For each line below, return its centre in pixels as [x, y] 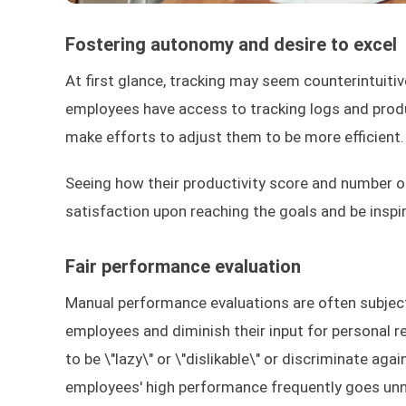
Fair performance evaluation [183, 267]
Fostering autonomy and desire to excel [231, 45]
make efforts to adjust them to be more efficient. [235, 137]
